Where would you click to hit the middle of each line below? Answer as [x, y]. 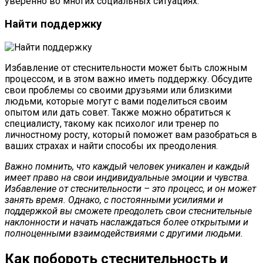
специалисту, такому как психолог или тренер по [112, 123]
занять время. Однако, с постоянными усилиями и [114, 200]
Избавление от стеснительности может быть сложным [126, 68]
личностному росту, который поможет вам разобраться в [131, 134]
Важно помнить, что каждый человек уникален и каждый [127, 166]
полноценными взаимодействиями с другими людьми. [124, 233]
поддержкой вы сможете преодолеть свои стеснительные [128, 211]
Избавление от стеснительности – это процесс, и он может [130, 188]
